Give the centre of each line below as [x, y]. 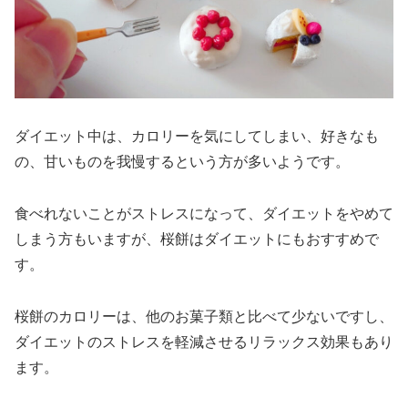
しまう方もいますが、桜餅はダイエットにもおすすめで [197, 240]
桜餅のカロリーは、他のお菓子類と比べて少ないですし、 [204, 316]
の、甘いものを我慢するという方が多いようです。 [182, 162]
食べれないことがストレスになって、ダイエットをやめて [204, 214]
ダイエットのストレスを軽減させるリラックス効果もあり [204, 342]
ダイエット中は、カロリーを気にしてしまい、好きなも [197, 137]
